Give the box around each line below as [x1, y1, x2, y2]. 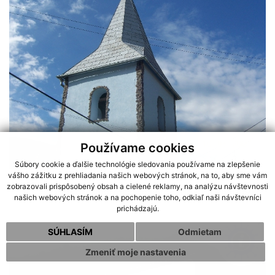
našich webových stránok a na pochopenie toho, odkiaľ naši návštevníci [14, 193, 261, 203]
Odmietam [177, 226, 222, 237]
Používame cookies [80, 140, 195, 155]
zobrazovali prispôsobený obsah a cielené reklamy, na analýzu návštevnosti [7, 182, 268, 192]
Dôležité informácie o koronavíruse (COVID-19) [55, 187, 254, 197]
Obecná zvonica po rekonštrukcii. [66, 177, 209, 187]
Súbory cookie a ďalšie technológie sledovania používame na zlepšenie [15, 160, 260, 169]
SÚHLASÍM [47, 226, 93, 237]
